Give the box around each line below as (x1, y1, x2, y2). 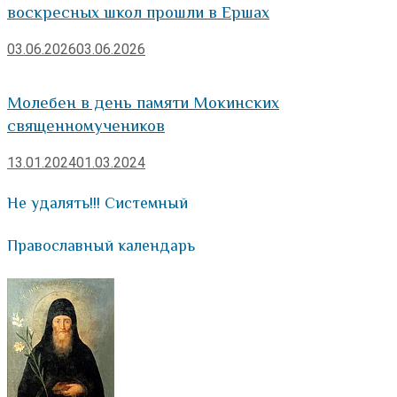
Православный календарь (7, 237, 195, 255)
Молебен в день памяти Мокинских (7, 92, 279, 112)
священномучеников (7, 115, 165, 135)
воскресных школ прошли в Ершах (7, 3, 269, 22)
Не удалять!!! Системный (7, 193, 188, 212)
